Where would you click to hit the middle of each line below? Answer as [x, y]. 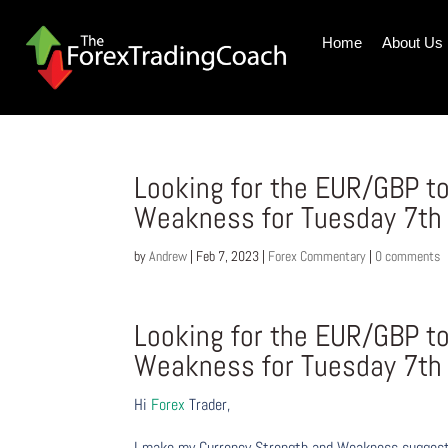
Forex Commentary [317, 256]
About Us [412, 42]
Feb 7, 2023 [228, 256]
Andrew [168, 256]
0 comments [408, 256]
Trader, [208, 405]
